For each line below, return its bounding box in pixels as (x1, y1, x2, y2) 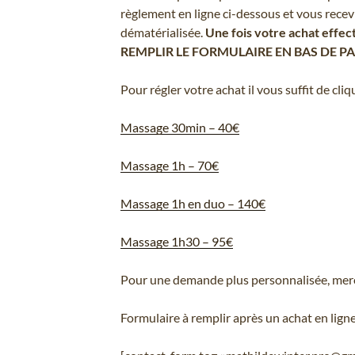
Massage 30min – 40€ (120, 120, 239, 135)
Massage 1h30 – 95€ (120, 234, 233, 249)
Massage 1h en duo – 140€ (120, 196, 265, 211)
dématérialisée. (120, 25, 205, 40)
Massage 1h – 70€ (120, 158, 219, 173)
